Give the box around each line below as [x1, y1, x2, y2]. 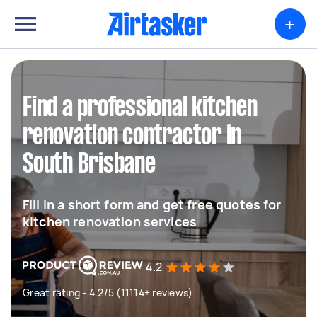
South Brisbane [23, 152, 156, 178]
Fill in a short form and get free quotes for [23, 196, 282, 213]
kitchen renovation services [23, 213, 197, 230]
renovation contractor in [23, 124, 241, 149]
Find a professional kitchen [23, 96, 258, 121]
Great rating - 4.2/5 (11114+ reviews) [23, 286, 193, 299]
